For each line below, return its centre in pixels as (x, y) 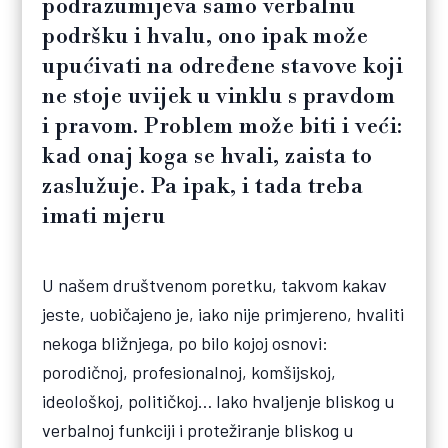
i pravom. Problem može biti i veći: (222, 127)
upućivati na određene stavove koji (223, 67)
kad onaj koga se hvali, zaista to (207, 157)
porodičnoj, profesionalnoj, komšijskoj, (189, 372)
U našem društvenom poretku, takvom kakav (215, 285)
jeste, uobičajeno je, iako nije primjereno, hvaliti (223, 314)
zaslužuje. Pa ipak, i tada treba (203, 187)
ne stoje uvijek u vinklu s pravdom (219, 97)
